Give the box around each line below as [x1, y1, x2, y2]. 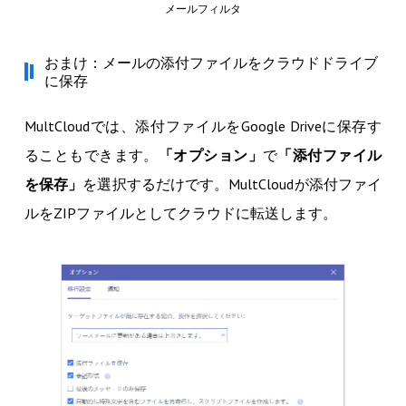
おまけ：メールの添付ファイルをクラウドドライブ [43, 53, 378, 72]
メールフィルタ [165, 2, 241, 16]
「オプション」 [158, 146, 264, 165]
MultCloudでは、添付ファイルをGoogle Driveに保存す [24, 117, 382, 136]
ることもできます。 [24, 146, 159, 165]
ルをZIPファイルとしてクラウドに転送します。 [24, 204, 337, 223]
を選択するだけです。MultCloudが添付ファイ [82, 175, 382, 194]
